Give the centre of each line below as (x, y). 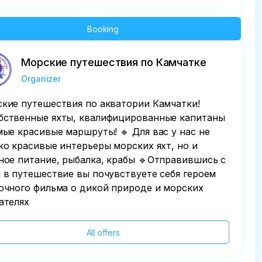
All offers (103, 232)
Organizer (41, 79)
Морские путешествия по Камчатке (114, 62)
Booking (103, 29)
